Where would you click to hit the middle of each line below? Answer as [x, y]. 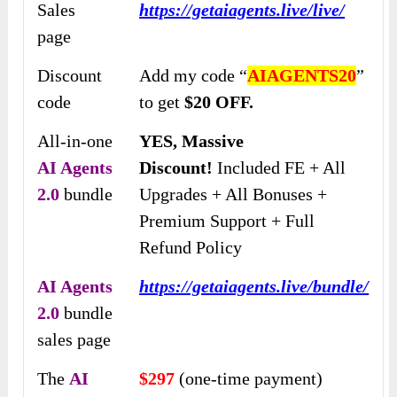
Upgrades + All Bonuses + [234, 195]
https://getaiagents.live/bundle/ [254, 287]
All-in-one [75, 141]
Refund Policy [191, 248]
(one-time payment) [249, 379]
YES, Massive [192, 141]
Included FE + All [280, 168]
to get [162, 102]
